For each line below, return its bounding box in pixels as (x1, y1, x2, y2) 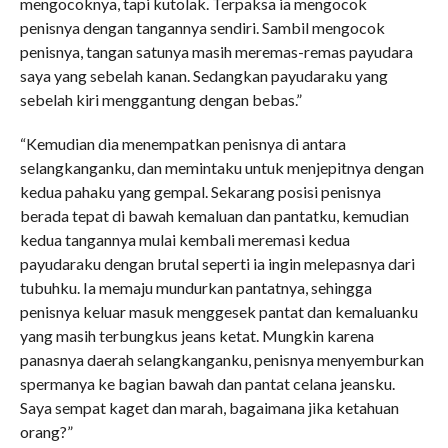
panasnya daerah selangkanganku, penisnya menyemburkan (19, 350, 424, 369)
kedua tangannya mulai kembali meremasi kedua (19, 230, 350, 249)
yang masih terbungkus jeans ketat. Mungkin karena (19, 326, 374, 345)
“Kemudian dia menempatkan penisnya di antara (19, 134, 346, 153)
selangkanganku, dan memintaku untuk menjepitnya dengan (19, 158, 424, 177)
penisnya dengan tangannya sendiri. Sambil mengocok (19, 18, 385, 37)
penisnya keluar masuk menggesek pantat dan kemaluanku (19, 302, 418, 321)
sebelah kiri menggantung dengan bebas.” (19, 90, 302, 109)
